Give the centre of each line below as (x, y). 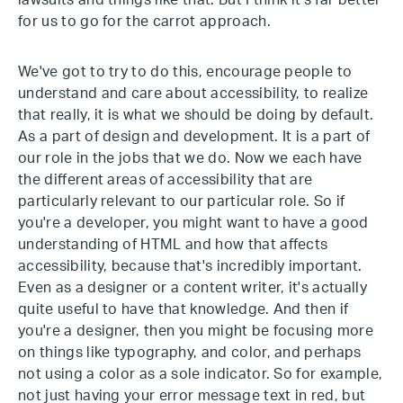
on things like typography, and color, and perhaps (190, 353)
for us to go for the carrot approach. (144, 22)
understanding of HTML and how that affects (173, 245)
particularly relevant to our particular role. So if (182, 201)
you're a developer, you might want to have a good (193, 223)
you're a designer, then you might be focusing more (196, 331)
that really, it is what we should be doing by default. (196, 115)
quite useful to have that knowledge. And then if (184, 309)
